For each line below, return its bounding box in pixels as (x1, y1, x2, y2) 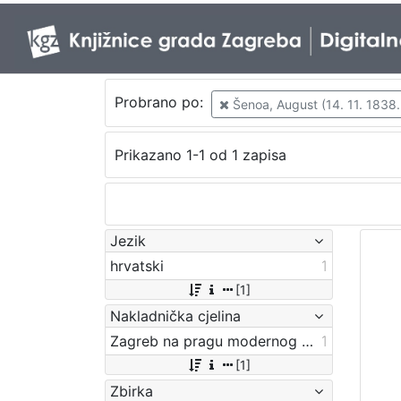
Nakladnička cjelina (110, 306, 241, 325)
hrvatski (110, 256, 164, 275)
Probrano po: (114, 93, 208, 112)
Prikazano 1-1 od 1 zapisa (114, 146, 286, 165)
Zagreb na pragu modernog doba (302, 331, 313, 350)
